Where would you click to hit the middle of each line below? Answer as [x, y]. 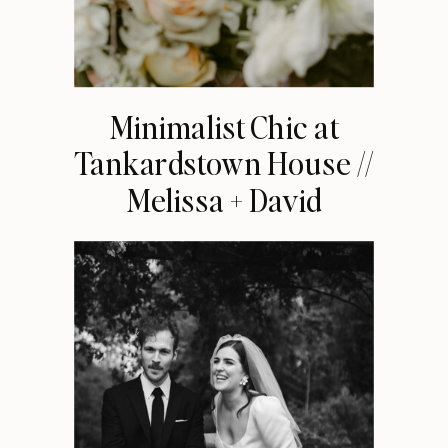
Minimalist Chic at [224, 126]
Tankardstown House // [224, 162]
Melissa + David [224, 199]
